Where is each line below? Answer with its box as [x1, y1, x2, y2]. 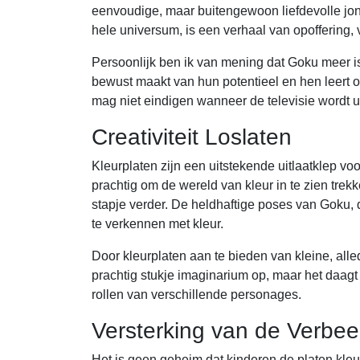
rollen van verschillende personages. [92, 288, 301, 301]
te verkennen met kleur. [92, 217, 223, 231]
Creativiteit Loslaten [92, 125, 292, 149]
